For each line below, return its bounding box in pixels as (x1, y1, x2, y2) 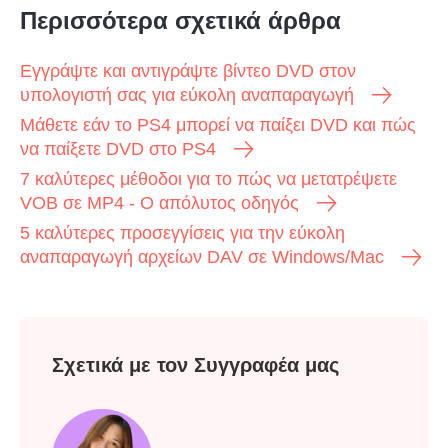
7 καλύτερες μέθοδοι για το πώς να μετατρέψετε (20, 169, 397, 190)
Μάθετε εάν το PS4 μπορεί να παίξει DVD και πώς (20, 115, 416, 136)
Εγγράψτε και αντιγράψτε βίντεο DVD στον (20, 61, 356, 82)
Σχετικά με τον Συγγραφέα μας (52, 354, 339, 377)
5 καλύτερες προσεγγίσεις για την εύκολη (20, 223, 345, 244)
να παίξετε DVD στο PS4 (20, 139, 216, 160)
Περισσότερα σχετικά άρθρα (20, 7, 341, 35)
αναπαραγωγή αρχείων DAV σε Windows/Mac (20, 247, 384, 268)
